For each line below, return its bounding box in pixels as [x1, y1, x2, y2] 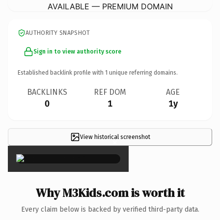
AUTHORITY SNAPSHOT [26, 29, 90, 36]
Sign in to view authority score [33, 48, 121, 55]
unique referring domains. [108, 69, 178, 76]
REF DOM [94, 87, 126, 97]
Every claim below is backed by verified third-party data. [21, 205, 199, 214]
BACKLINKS [27, 87, 67, 97]
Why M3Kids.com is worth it [35, 184, 185, 201]
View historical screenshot [80, 133, 150, 140]
